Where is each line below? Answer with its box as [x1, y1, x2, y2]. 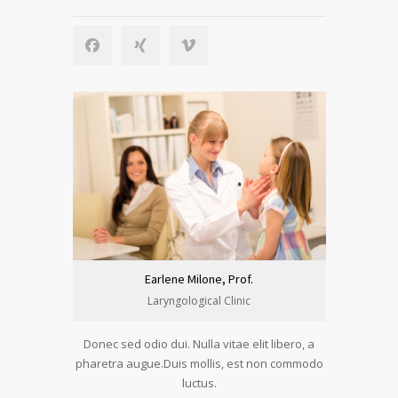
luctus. [181, 375, 217, 391]
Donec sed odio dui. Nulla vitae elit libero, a [84, 336, 314, 352]
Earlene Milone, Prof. [145, 271, 253, 287]
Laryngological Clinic [147, 293, 251, 308]
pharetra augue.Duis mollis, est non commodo [75, 355, 323, 371]
